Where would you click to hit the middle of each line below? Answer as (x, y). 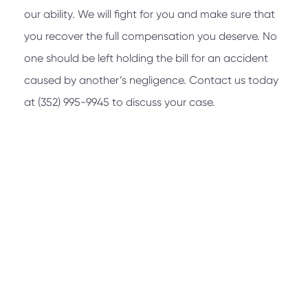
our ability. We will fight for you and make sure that (150, 14)
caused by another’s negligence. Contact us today (151, 80)
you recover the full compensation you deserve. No (151, 36)
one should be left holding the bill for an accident (146, 58)
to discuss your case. (162, 102)
